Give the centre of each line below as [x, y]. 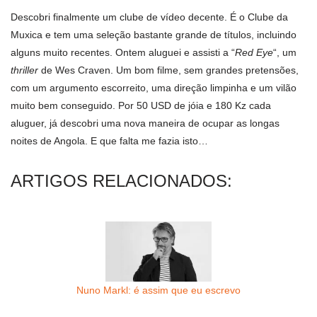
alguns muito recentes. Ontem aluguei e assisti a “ [123, 53]
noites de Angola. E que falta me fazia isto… [109, 141]
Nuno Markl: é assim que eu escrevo [158, 290]
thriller [24, 70]
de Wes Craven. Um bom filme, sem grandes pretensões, [168, 70]
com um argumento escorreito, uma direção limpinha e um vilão [154, 88]
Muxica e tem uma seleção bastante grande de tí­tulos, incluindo [154, 35]
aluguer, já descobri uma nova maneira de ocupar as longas [145, 123]
